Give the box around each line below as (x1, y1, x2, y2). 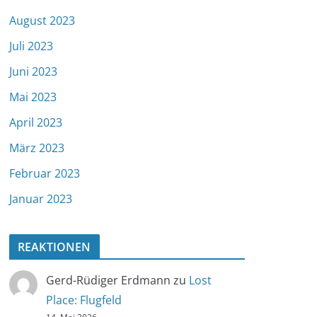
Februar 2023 (9, 165, 80, 181)
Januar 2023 (9, 190, 72, 207)
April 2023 (9, 114, 62, 130)
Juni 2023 (9, 63, 57, 79)
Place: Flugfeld (46, 292, 122, 308)
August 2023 (9, 12, 75, 28)
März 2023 (9, 139, 64, 156)
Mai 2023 (9, 88, 57, 105)
